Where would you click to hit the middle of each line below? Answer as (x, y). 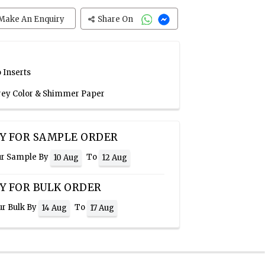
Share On (117, 19)
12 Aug (114, 157)
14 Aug (54, 208)
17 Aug (102, 208)
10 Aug (66, 157)
